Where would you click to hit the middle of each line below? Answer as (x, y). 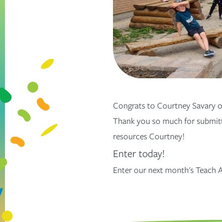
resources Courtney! (150, 136)
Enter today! (139, 153)
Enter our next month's (154, 170)
